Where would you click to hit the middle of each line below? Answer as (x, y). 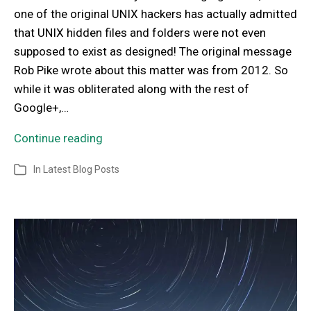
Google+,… (41, 107)
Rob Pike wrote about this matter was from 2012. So (151, 70)
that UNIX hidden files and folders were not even (140, 32)
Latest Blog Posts (81, 169)
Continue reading (58, 138)
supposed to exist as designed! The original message (153, 51)
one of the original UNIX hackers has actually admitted (155, 14)
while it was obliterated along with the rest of (132, 89)
